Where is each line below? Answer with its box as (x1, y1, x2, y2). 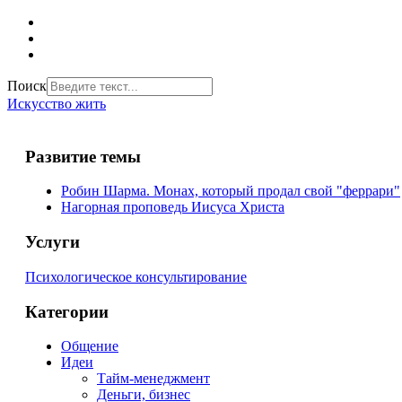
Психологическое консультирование (25, 268, 247, 284)
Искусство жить (7, 96, 106, 111)
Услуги (25, 232, 80, 252)
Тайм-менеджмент (97, 371, 210, 387)
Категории (25, 301, 109, 321)
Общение (61, 338, 118, 354)
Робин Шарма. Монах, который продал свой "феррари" (61, 183, 400, 199)
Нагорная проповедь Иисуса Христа (61, 199, 284, 215)
